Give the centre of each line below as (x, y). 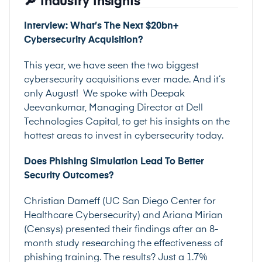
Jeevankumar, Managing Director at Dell (113, 108)
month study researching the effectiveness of (123, 244)
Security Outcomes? (69, 176)
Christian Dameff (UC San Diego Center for (120, 202)
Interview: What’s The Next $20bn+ (101, 26)
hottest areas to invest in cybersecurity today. (124, 136)
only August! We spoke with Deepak (104, 94)
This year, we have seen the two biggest (111, 66)
